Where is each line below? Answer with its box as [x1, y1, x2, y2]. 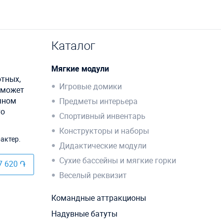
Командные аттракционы [51, 192, 146, 204]
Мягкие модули [51, 63, 109, 74]
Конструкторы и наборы [59, 125, 149, 137]
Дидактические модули [59, 140, 147, 151]
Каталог [51, 37, 95, 54]
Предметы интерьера [59, 96, 138, 107]
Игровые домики [59, 81, 122, 92]
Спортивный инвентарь [59, 110, 146, 122]
